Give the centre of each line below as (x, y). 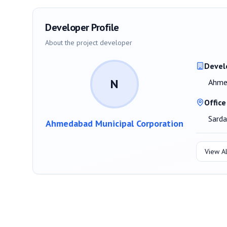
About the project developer (89, 42)
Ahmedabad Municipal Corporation (114, 123)
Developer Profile (82, 27)
